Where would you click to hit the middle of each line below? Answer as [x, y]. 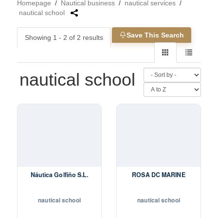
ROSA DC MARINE [159, 174]
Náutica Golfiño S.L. [59, 174]
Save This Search [155, 35]
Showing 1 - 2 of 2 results [64, 37]
